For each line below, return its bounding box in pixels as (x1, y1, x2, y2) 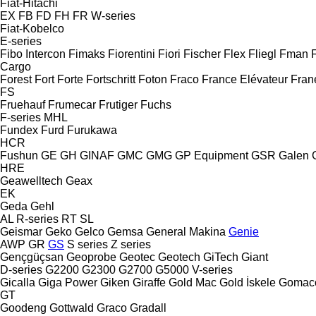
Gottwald (49, 301, 94, 314)
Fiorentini (108, 47, 155, 60)
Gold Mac (169, 276, 217, 288)
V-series (192, 263, 233, 276)
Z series (111, 238, 151, 250)
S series (67, 238, 108, 250)
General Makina (146, 225, 226, 238)
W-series (91, 9, 135, 22)
